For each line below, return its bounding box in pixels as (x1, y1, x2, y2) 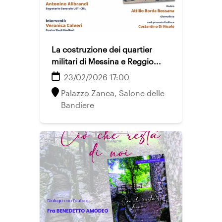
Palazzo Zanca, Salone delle (61, 88, 165, 98)
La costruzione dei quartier (52, 45, 152, 54)
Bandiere (61, 100, 94, 110)
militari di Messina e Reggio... (52, 56, 161, 66)
